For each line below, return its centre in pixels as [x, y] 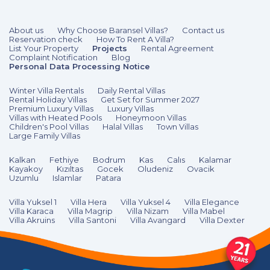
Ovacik [201, 169]
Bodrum [109, 160]
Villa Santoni [93, 220]
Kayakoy [26, 169]
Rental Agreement [177, 49]
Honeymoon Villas [151, 118]
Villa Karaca [31, 211]
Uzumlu [24, 178]
